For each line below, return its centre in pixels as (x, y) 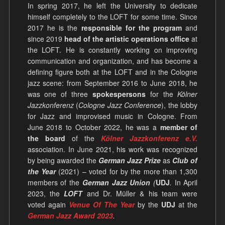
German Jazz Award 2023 (70, 216)
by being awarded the (63, 160)
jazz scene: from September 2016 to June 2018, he (113, 83)
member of (179, 127)
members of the (55, 183)
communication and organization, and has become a (113, 61)
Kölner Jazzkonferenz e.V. (149, 138)
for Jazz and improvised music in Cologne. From (113, 116)
